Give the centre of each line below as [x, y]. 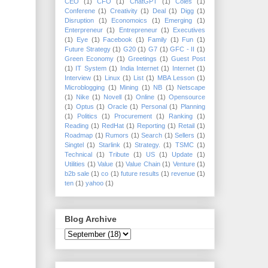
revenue [183, 173]
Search [152, 135]
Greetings [142, 58]
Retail [186, 125]
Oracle [117, 106]
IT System [91, 68]
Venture [184, 164]
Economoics [130, 20]
